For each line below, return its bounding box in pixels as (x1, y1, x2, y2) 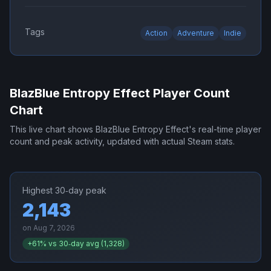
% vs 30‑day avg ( (40, 239, 103, 249)
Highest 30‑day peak (22, 185, 106, 196)
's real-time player (189, 124, 261, 135)
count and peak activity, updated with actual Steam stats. (10, 136, 235, 147)
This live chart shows (10, 124, 96, 135)
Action (145, 28, 168, 38)
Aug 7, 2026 (33, 223, 75, 233)
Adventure (177, 28, 214, 38)
